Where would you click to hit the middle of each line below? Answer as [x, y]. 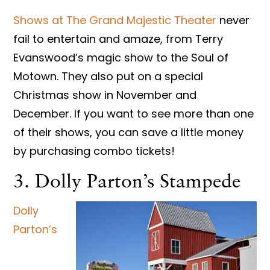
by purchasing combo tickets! [96, 151]
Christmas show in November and [105, 95]
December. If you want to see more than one [134, 113]
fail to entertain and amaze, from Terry [118, 39]
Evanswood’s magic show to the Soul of [121, 57]
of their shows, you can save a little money [129, 132]
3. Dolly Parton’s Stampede [127, 181]
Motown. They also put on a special [108, 76]
